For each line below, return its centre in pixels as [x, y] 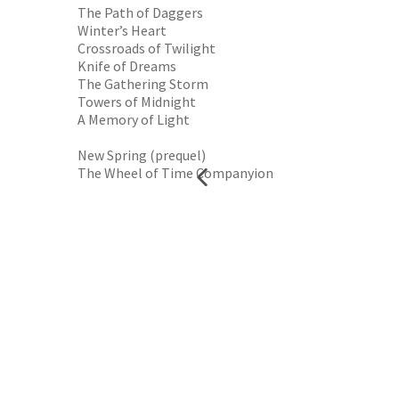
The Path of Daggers [140, 12]
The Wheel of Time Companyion [175, 173]
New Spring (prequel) [142, 155]
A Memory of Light [134, 119]
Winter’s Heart [122, 30]
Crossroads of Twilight [147, 48]
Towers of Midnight [137, 102]
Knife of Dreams [127, 66]
